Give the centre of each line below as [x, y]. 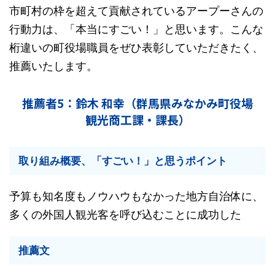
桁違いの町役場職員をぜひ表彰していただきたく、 [136, 48]
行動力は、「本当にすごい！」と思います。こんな [136, 29]
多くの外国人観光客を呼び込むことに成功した [125, 215]
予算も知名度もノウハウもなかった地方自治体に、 [136, 196]
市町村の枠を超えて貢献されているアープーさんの [136, 11]
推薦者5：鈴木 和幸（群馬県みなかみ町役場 [137, 103]
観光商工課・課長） [137, 119]
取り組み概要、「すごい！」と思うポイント [123, 161]
